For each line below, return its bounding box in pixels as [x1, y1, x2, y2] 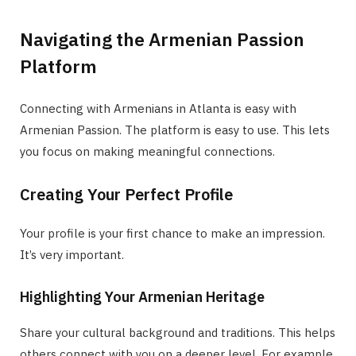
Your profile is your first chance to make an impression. [20, 225, 325, 241]
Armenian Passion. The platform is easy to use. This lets [20, 122, 330, 137]
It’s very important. [20, 246, 124, 262]
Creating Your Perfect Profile [20, 183, 233, 205]
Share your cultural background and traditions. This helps [20, 324, 335, 340]
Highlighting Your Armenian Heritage [20, 287, 265, 306]
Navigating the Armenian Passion [20, 26, 304, 51]
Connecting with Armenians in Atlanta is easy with [20, 100, 296, 116]
